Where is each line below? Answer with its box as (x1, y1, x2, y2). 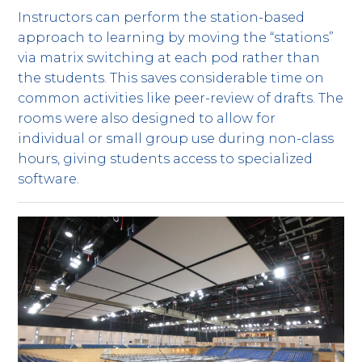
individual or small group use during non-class (18, 131, 335, 147)
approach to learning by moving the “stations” (18, 30, 335, 46)
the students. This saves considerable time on (18, 70, 325, 86)
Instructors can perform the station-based (18, 10, 305, 26)
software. (18, 171, 80, 187)
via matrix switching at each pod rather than (18, 50, 321, 66)
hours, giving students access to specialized (18, 151, 314, 167)
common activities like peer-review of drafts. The (18, 90, 344, 107)
